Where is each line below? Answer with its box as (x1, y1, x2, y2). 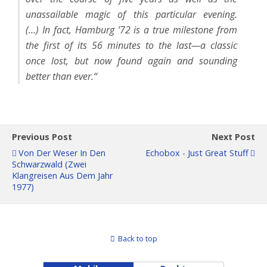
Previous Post (12, 131, 72, 142)
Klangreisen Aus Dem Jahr (12, 170, 113, 181)
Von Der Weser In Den (18, 147, 105, 159)
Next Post (212, 131, 255, 142)
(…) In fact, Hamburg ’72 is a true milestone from (26, 23, 237, 36)
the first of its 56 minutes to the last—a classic (26, 39, 237, 52)
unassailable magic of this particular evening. (26, 8, 237, 21)
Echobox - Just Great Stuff (145, 147, 249, 159)
